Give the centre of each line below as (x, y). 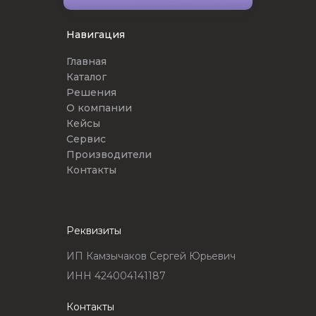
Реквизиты (94, 231)
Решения (91, 92)
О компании (99, 108)
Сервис (86, 139)
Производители (109, 154)
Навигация (96, 34)
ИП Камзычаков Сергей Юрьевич (151, 256)
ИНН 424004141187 (116, 276)
